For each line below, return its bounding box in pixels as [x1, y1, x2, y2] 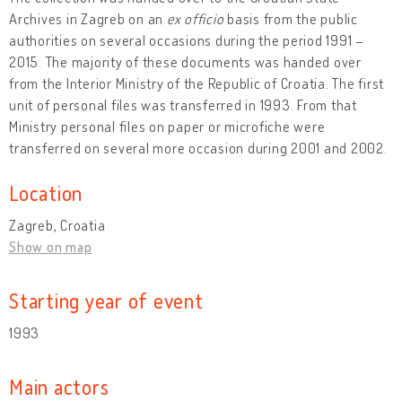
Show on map [9, 237, 92, 256]
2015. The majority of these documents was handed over [9, 52, 362, 71]
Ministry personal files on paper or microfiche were [9, 117, 326, 135]
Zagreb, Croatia [9, 215, 106, 234]
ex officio [166, 9, 224, 28]
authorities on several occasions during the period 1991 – [9, 31, 364, 49]
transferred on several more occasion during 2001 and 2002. [9, 138, 388, 157]
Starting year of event [9, 286, 204, 313]
